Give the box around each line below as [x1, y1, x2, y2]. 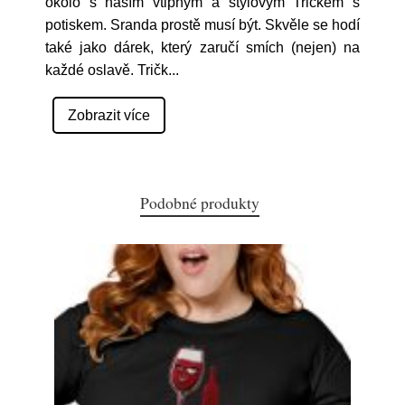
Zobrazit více [68, 108, 150, 123]
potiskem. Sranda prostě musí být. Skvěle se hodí [45, 17, 360, 33]
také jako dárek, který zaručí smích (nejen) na [45, 40, 360, 55]
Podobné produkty [140, 192, 259, 213]
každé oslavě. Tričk [45, 62, 168, 78]
